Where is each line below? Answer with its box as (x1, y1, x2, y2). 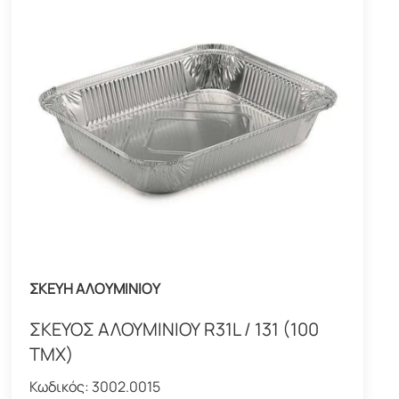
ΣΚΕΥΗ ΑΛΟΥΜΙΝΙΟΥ (29, 278, 161, 298)
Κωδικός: (29, 376, 93, 396)
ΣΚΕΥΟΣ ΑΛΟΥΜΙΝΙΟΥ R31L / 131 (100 (29, 316, 320, 341)
